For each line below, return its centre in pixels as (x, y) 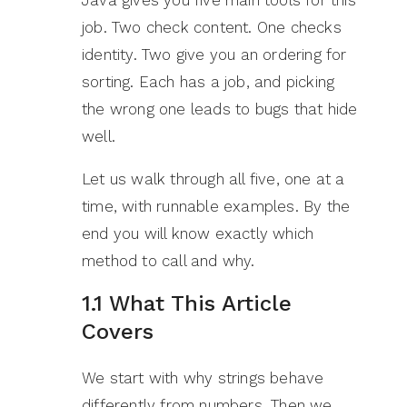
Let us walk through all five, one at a (213, 179)
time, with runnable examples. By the (216, 206)
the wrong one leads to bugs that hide (220, 109)
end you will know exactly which (198, 233)
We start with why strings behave (203, 377)
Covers (118, 331)
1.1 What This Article (187, 303)
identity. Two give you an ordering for (214, 54)
